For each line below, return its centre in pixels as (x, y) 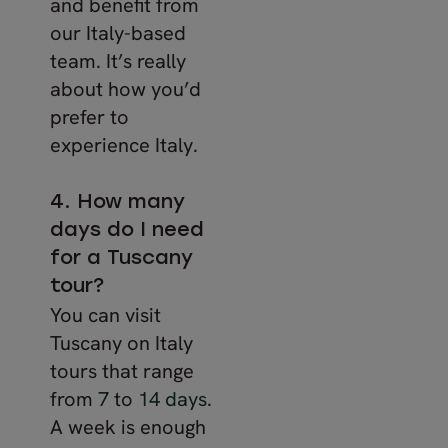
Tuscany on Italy (121, 342)
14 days (172, 398)
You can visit (105, 314)
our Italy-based (118, 32)
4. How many (117, 202)
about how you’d (125, 88)
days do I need (127, 230)
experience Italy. (124, 144)
